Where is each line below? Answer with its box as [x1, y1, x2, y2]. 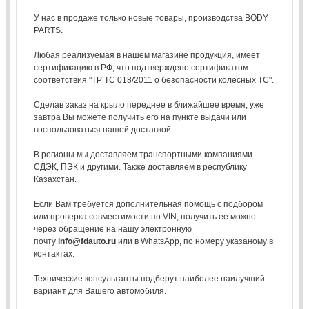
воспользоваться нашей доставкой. [33, 124, 173, 134]
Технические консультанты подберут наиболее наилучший [33, 273, 265, 283]
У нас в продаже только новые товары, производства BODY [33, 12, 268, 23]
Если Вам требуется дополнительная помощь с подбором [33, 199, 263, 209]
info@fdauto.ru [57, 236, 116, 246]
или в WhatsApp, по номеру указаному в [115, 236, 273, 246]
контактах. [33, 248, 74, 259]
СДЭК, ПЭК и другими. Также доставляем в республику [33, 161, 247, 172]
